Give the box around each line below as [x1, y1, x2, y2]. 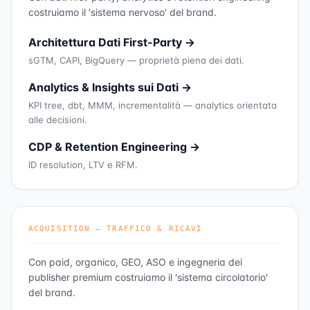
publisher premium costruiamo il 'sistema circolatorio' [28, 271, 268, 283]
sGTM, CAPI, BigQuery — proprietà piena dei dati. [28, 55, 244, 66]
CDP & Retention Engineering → [28, 140, 200, 154]
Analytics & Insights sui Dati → [28, 80, 192, 94]
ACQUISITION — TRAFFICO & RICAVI [28, 224, 203, 233]
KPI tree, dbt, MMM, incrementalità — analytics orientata [28, 100, 277, 111]
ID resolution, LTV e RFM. [28, 159, 138, 170]
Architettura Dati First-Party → [28, 35, 195, 49]
